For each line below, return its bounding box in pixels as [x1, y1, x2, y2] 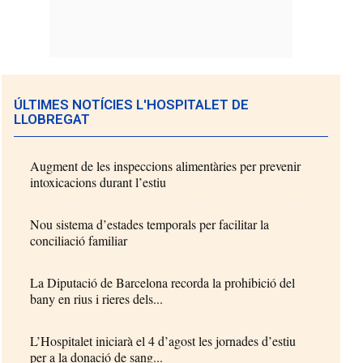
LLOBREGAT [14, 111, 91, 127]
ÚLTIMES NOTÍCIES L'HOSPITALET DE [14, 96, 250, 113]
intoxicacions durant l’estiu [30, 173, 167, 190]
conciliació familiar [30, 232, 128, 249]
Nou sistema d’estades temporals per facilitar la [30, 216, 270, 233]
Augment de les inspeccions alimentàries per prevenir [30, 157, 301, 174]
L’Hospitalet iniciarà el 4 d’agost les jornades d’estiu [30, 332, 297, 349]
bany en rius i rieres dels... [30, 290, 164, 307]
